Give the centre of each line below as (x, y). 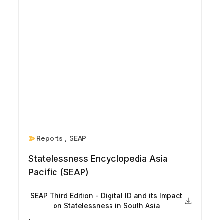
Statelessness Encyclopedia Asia (98, 158)
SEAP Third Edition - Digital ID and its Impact (107, 195)
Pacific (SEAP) (59, 172)
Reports (51, 138)
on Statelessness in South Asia (106, 205)
